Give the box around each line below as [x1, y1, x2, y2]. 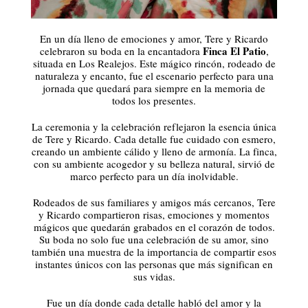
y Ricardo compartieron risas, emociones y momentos [38, 207, 269, 221]
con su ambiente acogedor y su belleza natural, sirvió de [33, 156, 275, 170]
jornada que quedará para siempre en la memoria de [43, 80, 265, 95]
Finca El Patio [202, 43, 266, 58]
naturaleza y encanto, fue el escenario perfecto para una [34, 68, 274, 82]
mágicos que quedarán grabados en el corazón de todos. [33, 219, 275, 234]
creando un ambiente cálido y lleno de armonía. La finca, [31, 144, 277, 158]
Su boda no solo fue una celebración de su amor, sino [39, 232, 269, 246]
